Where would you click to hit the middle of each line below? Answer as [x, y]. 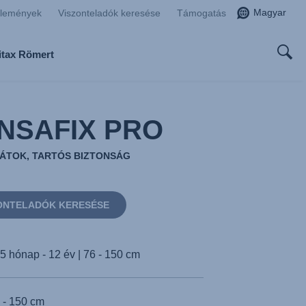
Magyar [270, 12]
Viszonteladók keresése [109, 13]
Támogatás [201, 13]
